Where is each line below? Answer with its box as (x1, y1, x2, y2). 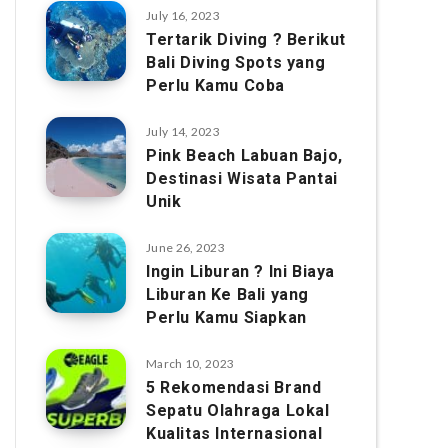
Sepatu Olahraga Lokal (146, 401, 330, 420)
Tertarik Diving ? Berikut (146, 30, 347, 49)
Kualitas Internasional (146, 424, 323, 443)
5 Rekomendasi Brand (146, 378, 322, 397)
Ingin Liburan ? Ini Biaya (146, 262, 336, 281)
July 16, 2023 (146, 8, 220, 23)
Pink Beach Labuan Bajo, (146, 146, 343, 165)
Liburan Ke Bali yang (146, 285, 309, 304)
